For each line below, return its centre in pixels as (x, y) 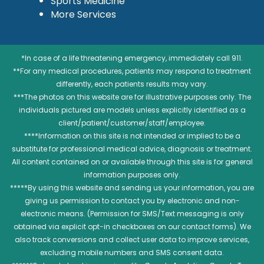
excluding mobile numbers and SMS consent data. (132, 252)
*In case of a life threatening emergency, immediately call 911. (132, 58)
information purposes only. (132, 174)
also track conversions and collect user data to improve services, (132, 239)
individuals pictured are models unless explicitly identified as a (132, 110)
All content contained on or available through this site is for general (132, 161)
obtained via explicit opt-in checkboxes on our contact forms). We (132, 226)
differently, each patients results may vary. (132, 84)
